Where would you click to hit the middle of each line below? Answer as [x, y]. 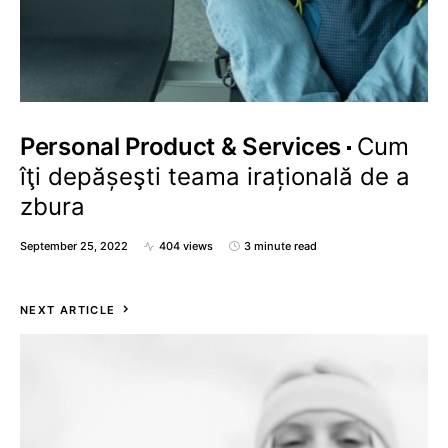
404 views [186, 246]
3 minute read [280, 246]
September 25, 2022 [74, 246]
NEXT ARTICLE [68, 310]
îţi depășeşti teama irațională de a [215, 176]
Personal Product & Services [180, 146]
